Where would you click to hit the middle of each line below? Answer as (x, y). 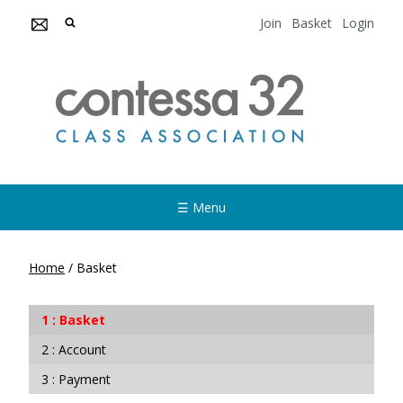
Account (82, 349)
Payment (85, 379)
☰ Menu (201, 207)
